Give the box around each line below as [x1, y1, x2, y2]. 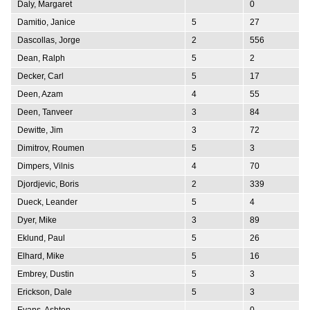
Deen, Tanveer [17, 107, 73, 117]
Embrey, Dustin [17, 268, 74, 279]
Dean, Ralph [17, 53, 65, 63]
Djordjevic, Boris [17, 179, 79, 189]
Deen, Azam [17, 89, 63, 99]
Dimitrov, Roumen [17, 143, 84, 153]
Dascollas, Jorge [17, 35, 80, 45]
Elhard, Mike [17, 250, 64, 261]
